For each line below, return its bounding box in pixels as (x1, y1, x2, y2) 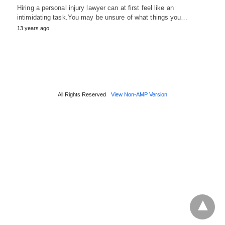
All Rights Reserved (58, 91, 106, 97)
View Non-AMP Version (111, 91, 167, 97)
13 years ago (17, 25, 49, 31)
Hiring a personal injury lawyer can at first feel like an (17, 4, 174, 12)
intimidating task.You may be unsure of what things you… (17, 13, 188, 21)
